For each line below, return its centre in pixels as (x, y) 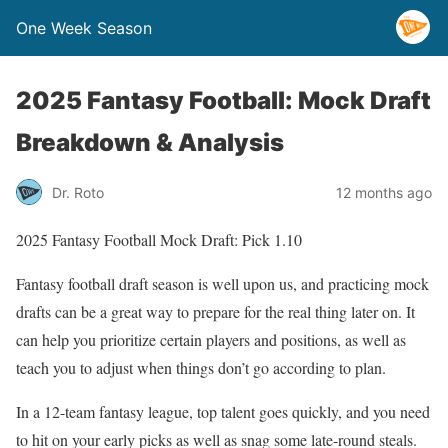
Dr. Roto (78, 192)
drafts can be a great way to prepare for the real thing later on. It (215, 311)
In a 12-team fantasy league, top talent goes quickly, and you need (223, 411)
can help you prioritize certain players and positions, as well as (211, 339)
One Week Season (84, 28)
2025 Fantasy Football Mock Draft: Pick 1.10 (159, 239)
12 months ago (384, 192)
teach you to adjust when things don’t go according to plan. (201, 367)
